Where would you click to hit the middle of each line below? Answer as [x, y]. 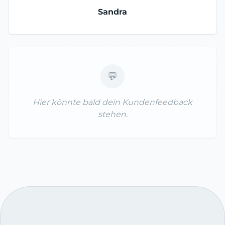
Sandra [113, 12]
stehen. [113, 115]
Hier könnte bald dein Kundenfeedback [113, 102]
